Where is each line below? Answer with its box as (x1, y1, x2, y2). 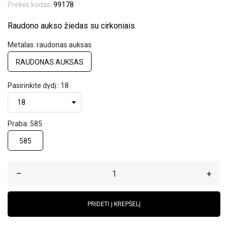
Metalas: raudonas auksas (8, 41, 92, 49)
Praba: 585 (8, 120, 42, 128)
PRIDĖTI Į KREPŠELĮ (88, 201, 140, 208)
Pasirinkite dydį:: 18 (8, 81, 69, 90)
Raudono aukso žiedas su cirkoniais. (8, 21, 136, 31)
